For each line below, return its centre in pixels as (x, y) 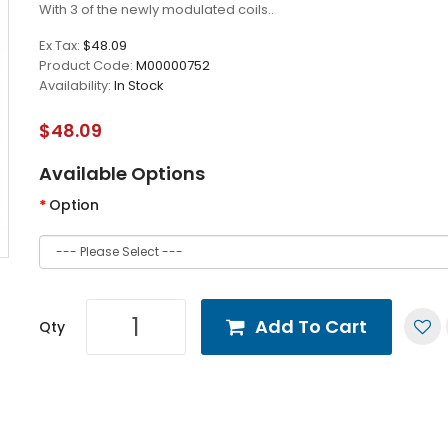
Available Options (122, 173)
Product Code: (87, 65)
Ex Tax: (61, 45)
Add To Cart (311, 326)
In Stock (139, 85)
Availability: (76, 85)
